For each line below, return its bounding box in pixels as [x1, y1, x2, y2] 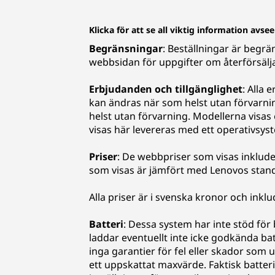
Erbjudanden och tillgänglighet [89, 82, 242, 96]
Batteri [89, 217, 123, 231]
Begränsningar [89, 42, 163, 55]
